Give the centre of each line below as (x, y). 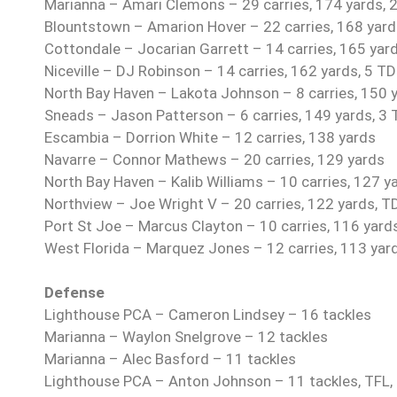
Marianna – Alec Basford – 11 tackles (170, 359)
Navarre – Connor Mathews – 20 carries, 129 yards (214, 160)
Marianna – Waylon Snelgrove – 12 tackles (186, 337)
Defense (74, 293)
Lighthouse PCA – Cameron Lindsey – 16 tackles (208, 315)
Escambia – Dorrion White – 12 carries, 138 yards (210, 138)
